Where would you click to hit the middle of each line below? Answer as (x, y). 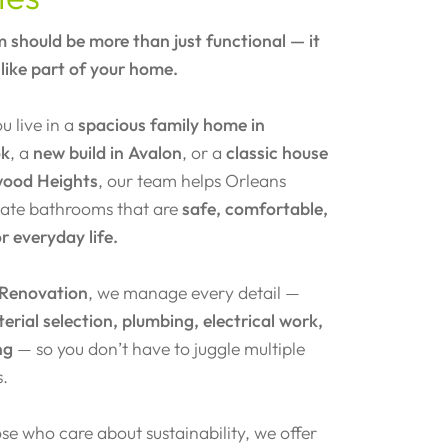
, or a (204, 152)
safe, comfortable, (255, 208)
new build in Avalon (108, 152)
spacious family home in (172, 124)
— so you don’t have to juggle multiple (159, 348)
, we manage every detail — (194, 292)
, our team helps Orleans (192, 180)
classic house (277, 152)
